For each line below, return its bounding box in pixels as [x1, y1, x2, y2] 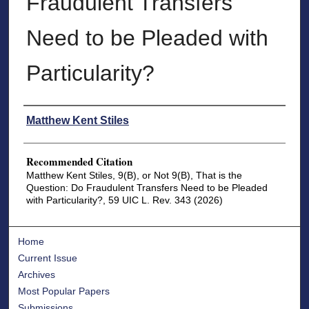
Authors [23, 109, 58, 123]
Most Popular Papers [18, 285, 110, 297]
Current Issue [18, 252, 78, 263]
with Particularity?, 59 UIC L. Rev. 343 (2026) [26, 195, 223, 206]
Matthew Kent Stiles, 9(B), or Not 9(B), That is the [26, 170, 242, 181]
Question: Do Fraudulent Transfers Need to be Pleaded [26, 182, 268, 194]
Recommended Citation [26, 154, 132, 170]
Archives [18, 268, 56, 280]
